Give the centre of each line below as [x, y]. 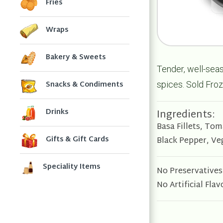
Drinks [57, 112]
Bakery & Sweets [76, 57]
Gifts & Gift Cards [77, 140]
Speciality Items [71, 167]
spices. [171, 84]
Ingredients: [186, 115]
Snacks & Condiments [85, 85]
